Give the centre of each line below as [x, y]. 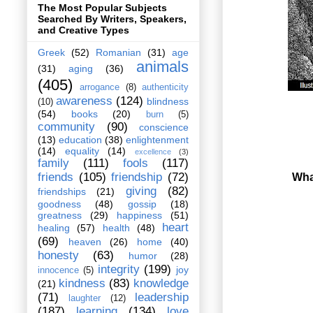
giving [141, 191]
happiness [139, 216]
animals [162, 67]
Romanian [118, 53]
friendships [62, 192]
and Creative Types [83, 30]
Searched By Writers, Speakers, [112, 19]
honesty [58, 256]
